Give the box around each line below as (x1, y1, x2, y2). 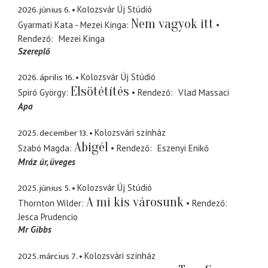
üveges (50, 156, 75, 167)
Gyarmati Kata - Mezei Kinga (18, 19, 126, 31)
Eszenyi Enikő (157, 142, 209, 154)
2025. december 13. (18, 125, 87, 141)
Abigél (74, 139, 108, 155)
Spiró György (18, 87, 66, 99)
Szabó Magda (18, 142, 69, 154)
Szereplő (18, 45, 50, 57)
